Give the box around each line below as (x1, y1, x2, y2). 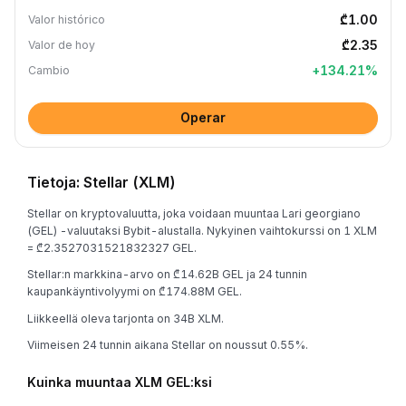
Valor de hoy (28, 38, 95, 52)
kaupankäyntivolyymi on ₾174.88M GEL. (27, 285, 242, 298)
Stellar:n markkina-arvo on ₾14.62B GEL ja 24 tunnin (27, 267, 307, 281)
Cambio (28, 63, 70, 77)
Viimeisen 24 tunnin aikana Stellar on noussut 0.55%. (27, 338, 308, 352)
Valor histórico (28, 13, 105, 26)
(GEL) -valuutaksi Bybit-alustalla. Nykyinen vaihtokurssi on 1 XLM (27, 223, 377, 237)
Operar (180, 110, 226, 125)
